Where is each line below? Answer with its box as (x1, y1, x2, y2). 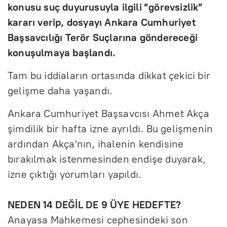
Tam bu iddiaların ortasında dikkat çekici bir (8, 69, 211, 82)
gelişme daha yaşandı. (8, 84, 116, 97)
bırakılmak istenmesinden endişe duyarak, (8, 153, 206, 165)
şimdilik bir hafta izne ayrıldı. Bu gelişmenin (8, 122, 213, 135)
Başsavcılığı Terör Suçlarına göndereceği (8, 31, 198, 44)
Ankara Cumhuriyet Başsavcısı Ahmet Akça (8, 107, 209, 120)
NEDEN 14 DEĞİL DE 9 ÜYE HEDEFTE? (8, 198, 186, 211)
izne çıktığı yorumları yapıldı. (8, 168, 144, 180)
